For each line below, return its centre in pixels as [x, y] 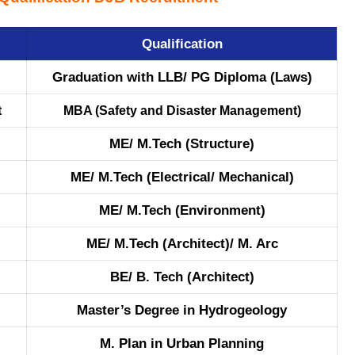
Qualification [182, 44]
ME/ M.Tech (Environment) [182, 211]
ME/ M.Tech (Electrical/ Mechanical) [182, 177]
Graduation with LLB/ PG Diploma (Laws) [182, 78]
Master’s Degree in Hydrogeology [182, 311]
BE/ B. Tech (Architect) [182, 277]
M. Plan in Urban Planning [182, 344]
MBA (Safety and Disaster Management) [182, 111]
